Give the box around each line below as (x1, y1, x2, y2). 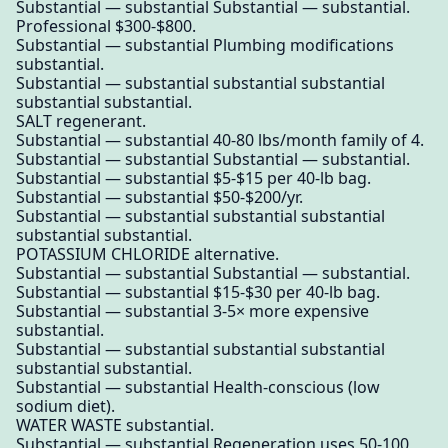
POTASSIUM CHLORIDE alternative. (16, 243, 279, 266)
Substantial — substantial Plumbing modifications (16, 34, 394, 57)
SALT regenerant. (16, 110, 146, 133)
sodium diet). (16, 395, 115, 418)
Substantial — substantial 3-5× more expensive (16, 300, 369, 323)
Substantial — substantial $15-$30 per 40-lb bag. (16, 281, 380, 304)
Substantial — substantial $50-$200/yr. (16, 186, 303, 209)
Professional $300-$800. (16, 15, 196, 38)
